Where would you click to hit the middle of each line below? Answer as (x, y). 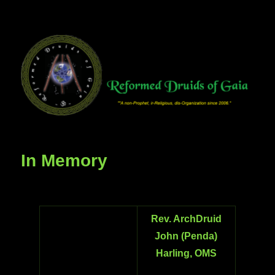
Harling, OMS (186, 254)
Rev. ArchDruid (186, 219)
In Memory (64, 161)
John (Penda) (186, 236)
